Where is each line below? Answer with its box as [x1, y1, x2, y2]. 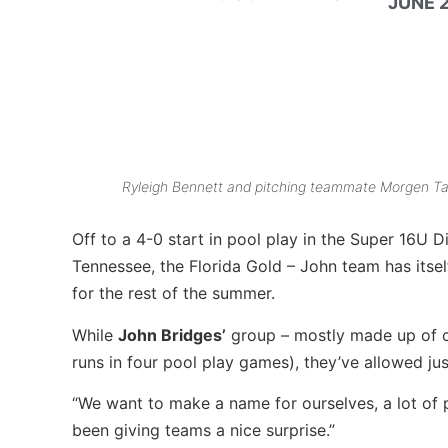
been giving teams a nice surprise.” [72, 420, 335, 441]
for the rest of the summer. [72, 283, 275, 304]
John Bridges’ [118, 324, 226, 345]
